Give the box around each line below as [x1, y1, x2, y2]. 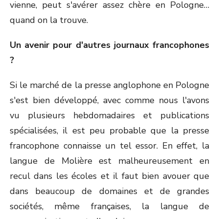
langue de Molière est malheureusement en [10, 155, 209, 167]
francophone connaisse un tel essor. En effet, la [10, 140, 209, 152]
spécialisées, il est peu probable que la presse [10, 125, 209, 136]
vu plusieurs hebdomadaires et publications [10, 109, 209, 121]
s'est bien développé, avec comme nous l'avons [10, 94, 209, 106]
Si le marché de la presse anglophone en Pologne [10, 79, 209, 91]
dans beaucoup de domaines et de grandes [10, 185, 209, 197]
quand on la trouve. [10, 14, 88, 26]
